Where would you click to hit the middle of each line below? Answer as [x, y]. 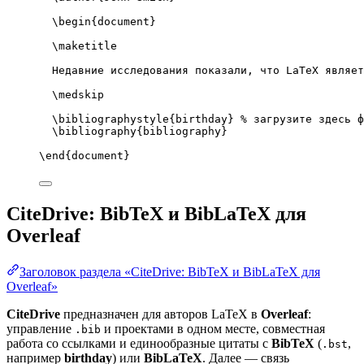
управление [41, 329]
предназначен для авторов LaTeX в [160, 314]
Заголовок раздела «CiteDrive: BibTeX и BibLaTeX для [170, 272]
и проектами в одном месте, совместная [213, 329]
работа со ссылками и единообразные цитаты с [139, 344]
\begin [71, 22]
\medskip [78, 95]
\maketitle [84, 46]
